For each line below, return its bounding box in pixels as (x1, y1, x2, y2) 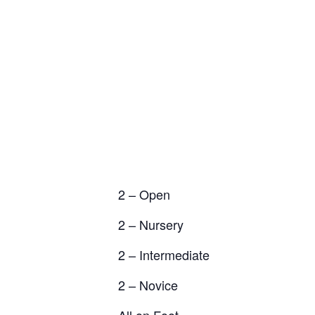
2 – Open (118, 184, 170, 203)
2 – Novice (118, 275, 178, 294)
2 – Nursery (118, 214, 184, 233)
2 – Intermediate (118, 245, 210, 264)
